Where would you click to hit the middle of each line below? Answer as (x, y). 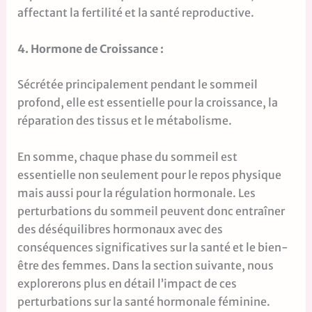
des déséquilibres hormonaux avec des (120, 229)
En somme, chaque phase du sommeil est (127, 156)
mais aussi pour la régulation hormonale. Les (136, 193)
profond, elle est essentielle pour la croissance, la (147, 103)
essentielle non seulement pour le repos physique (149, 174)
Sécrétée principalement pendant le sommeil (137, 85)
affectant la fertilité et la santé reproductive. (135, 12)
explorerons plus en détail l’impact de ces (127, 283)
